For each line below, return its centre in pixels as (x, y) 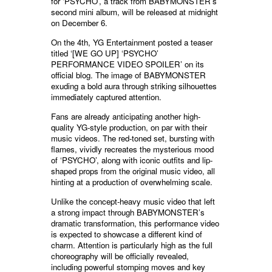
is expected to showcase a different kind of (127, 234)
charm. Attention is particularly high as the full (132, 245)
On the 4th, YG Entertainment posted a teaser (132, 42)
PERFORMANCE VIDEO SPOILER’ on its (127, 64)
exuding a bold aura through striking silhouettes (134, 86)
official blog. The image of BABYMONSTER (128, 75)
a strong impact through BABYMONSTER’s (128, 212)
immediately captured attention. (106, 97)
